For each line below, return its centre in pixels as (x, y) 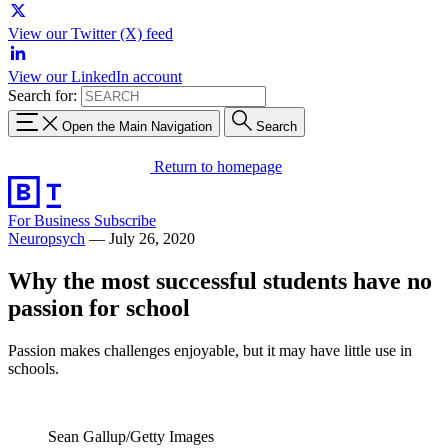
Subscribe (125, 220)
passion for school (99, 307)
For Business (51, 220)
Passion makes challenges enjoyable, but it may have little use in (210, 350)
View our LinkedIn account (95, 76)
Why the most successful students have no (220, 280)
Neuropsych (46, 238)
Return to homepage (218, 166)
